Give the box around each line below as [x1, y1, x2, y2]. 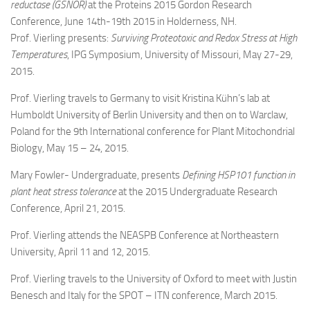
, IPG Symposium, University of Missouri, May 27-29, [67, 48, 293, 61]
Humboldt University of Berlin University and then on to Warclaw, [10, 109, 288, 121]
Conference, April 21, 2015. [10, 202, 125, 215]
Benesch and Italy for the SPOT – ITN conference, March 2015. [10, 289, 277, 302]
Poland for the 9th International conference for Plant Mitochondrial [10, 125, 295, 138]
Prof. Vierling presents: [10, 32, 111, 44]
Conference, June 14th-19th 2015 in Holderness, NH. [10, 15, 237, 28]
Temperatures [10, 48, 67, 61]
